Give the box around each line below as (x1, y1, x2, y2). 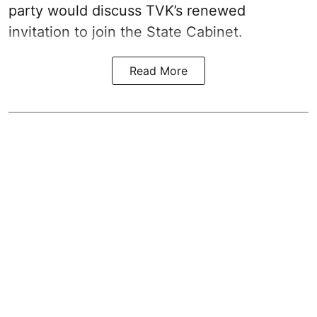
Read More (129, 64, 188, 79)
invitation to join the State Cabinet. (8, 23, 243, 41)
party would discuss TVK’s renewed (8, 2, 246, 20)
